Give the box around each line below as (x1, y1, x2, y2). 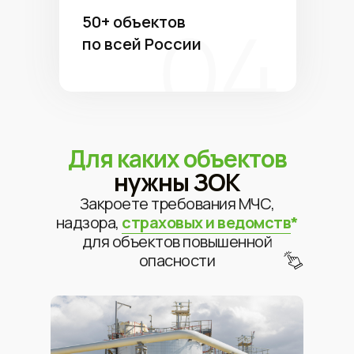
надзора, (55, 212, 122, 233)
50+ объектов (82, 11, 186, 32)
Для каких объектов (67, 142, 287, 175)
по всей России (82, 33, 201, 55)
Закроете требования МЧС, (79, 193, 275, 214)
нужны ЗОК (114, 166, 240, 198)
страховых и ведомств (122, 212, 291, 233)
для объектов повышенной (81, 231, 273, 252)
